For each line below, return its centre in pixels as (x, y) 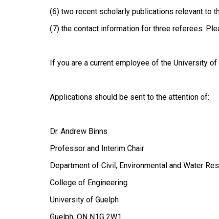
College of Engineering (89, 183)
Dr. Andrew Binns (79, 131)
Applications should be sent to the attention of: (130, 97)
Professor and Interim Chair (97, 148)
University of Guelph (84, 200)
